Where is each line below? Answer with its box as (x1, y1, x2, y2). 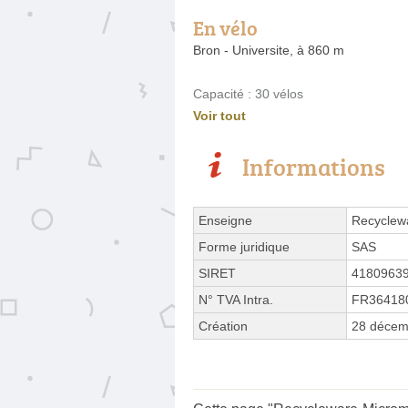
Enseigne (199, 212, 252, 228)
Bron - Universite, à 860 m (193, 42, 344, 57)
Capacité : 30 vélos (193, 86, 303, 101)
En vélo (193, 13, 258, 42)
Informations (242, 149, 385, 183)
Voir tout (193, 107, 246, 123)
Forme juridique (199, 239, 290, 254)
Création (199, 318, 248, 333)
